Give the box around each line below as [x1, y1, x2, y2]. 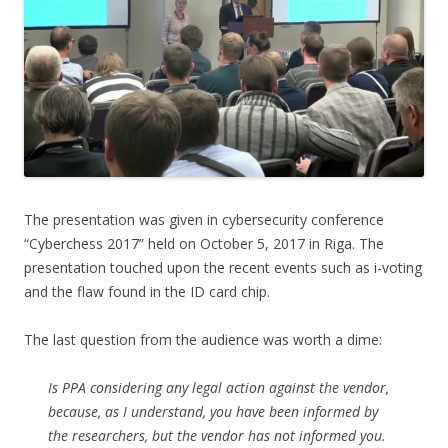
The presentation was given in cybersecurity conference [24, 209, 384, 229]
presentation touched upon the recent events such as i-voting [24, 257, 422, 277]
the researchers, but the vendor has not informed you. [48, 425, 386, 445]
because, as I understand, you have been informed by [48, 401, 378, 421]
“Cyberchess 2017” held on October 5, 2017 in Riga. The [24, 233, 384, 253]
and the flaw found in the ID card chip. [24, 281, 270, 301]
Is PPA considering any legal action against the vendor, [48, 377, 389, 397]
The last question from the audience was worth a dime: [24, 329, 382, 349]
